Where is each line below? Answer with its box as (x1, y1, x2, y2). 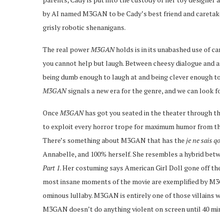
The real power (43, 44, 91, 54)
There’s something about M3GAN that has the (43, 135, 186, 145)
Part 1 (43, 163, 60, 172)
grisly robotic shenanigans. (43, 22, 126, 32)
